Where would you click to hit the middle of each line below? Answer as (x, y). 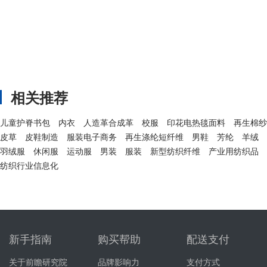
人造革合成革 (108, 122)
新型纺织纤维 (175, 151)
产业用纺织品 (234, 151)
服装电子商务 (92, 136)
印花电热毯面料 (196, 122)
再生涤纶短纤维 (154, 136)
